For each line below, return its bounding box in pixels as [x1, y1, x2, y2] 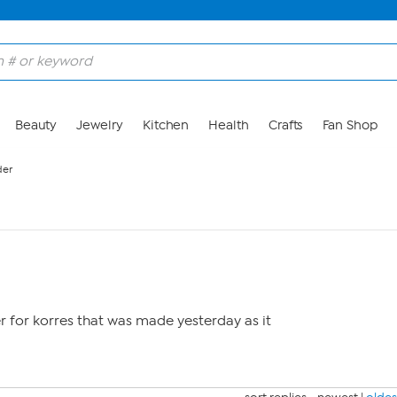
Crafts [268, 118, 303, 133]
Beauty [14, 118, 58, 133]
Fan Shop [322, 118, 378, 133]
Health [208, 118, 249, 133]
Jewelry [76, 118, 123, 133]
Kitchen [142, 118, 190, 133]
